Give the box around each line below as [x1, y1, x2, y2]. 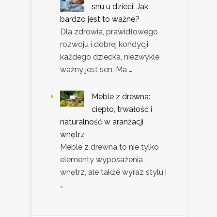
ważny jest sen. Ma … [60, 65, 132, 75]
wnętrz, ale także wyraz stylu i [60, 168, 167, 177]
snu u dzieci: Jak [92, 2, 148, 12]
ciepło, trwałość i [92, 105, 152, 114]
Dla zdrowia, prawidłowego [60, 27, 158, 37]
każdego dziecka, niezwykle [60, 52, 159, 62]
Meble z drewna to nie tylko [60, 142, 159, 152]
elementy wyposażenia [60, 155, 143, 165]
